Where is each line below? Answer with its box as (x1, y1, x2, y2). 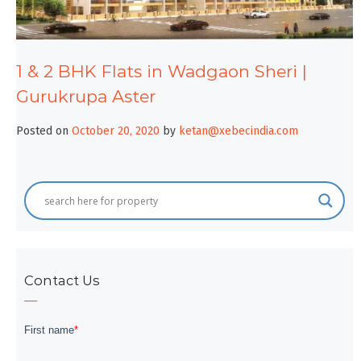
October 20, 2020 (72, 124, 160, 139)
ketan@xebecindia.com (179, 124, 298, 139)
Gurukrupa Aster (16, 85, 156, 106)
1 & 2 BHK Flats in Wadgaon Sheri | (16, 60, 307, 81)
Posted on (16, 124, 72, 139)
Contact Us (24, 272, 100, 289)
